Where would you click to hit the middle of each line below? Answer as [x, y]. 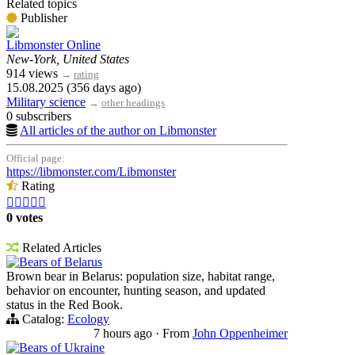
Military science [46, 102]
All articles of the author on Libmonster [118, 131]
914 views [34, 74]
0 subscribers [39, 116]
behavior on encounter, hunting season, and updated [136, 291]
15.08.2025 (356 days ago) [74, 88]
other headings [133, 103]
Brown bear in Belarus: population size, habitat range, [141, 277]
